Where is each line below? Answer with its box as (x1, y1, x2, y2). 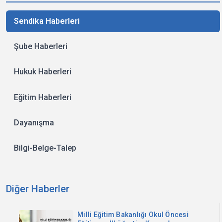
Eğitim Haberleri (14, 92, 71, 102)
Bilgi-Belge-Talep (14, 143, 76, 153)
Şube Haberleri (14, 42, 67, 52)
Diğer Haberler (6, 182, 69, 195)
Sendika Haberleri (14, 16, 80, 26)
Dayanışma (14, 117, 54, 127)
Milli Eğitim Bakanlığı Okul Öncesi (77, 210, 189, 219)
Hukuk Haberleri (14, 67, 71, 77)
